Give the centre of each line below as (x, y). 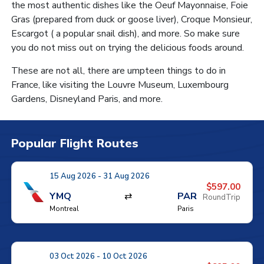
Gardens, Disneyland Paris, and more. (87, 99)
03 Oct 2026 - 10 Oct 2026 (98, 256)
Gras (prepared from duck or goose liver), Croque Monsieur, (131, 19)
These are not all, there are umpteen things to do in (118, 70)
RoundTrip (222, 197)
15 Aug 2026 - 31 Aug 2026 (99, 176)
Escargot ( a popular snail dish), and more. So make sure (125, 33)
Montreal (64, 208)
